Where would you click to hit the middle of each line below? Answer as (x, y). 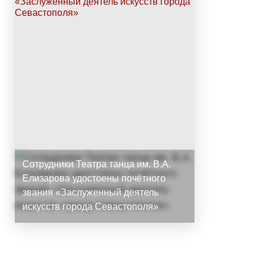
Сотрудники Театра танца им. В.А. (97, 164)
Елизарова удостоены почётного (94, 178)
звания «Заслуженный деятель (90, 192)
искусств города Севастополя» (90, 206)
